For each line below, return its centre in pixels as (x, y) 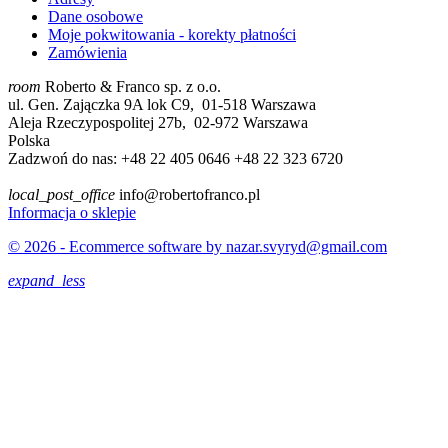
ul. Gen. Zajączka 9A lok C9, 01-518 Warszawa (162, 104)
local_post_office (61, 194)
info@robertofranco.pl (189, 194)
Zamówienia (87, 52)
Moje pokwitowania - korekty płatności (172, 34)
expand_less (46, 280)
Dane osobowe (95, 16)
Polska (29, 140)
